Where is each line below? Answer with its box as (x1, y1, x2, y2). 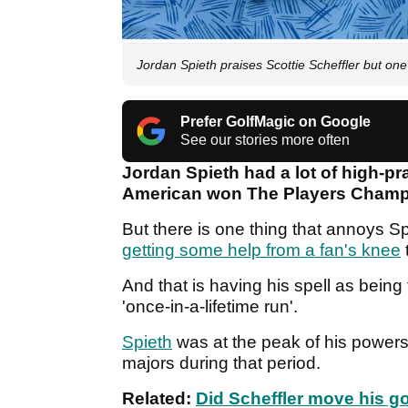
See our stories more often (180, 132, 350, 148)
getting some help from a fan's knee (122, 240, 401, 260)
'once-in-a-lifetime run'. (122, 297, 302, 317)
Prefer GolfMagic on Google (180, 114, 371, 130)
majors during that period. (122, 353, 325, 373)
